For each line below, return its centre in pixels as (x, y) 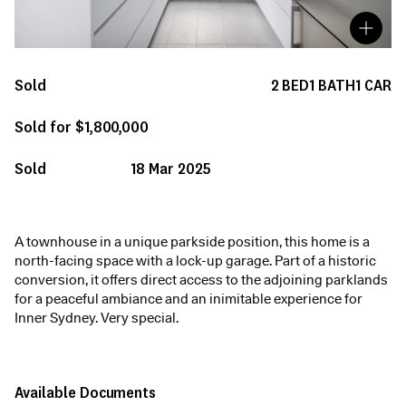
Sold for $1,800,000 (82, 127)
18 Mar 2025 (171, 169)
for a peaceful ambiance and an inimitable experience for (188, 300)
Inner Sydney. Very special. (97, 319)
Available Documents (86, 392)
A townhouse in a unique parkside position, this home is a (192, 242)
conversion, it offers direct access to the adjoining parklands (201, 280)
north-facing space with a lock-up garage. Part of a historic (195, 261)
